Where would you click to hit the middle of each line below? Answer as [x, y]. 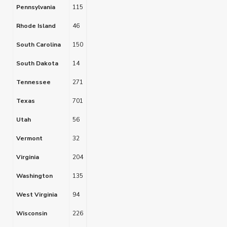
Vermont [29, 138]
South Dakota [37, 63]
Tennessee [33, 82]
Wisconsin [32, 213]
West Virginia [37, 195]
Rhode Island [36, 26]
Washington [34, 176]
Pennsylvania [36, 7]
